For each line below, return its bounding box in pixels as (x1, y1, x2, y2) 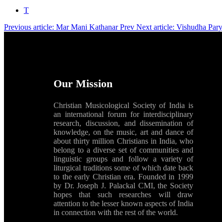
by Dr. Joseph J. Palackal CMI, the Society (54, 181, 193, 190)
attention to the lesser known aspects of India (54, 199, 193, 208)
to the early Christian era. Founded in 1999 (54, 172, 193, 181)
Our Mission (54, 77, 112, 90)
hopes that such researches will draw (54, 190, 193, 199)
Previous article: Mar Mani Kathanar (4, 22, 120, 31)
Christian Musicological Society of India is (54, 101, 193, 110)
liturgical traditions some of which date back (54, 163, 193, 172)
